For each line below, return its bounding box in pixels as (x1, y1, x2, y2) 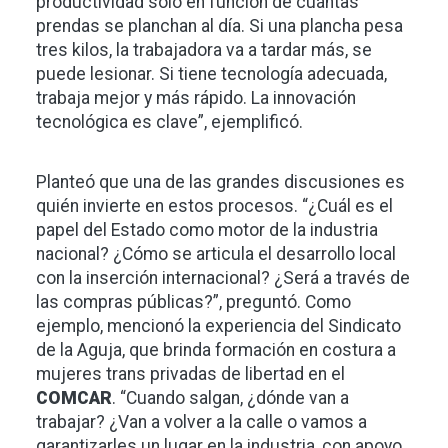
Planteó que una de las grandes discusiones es (36, 171, 405, 192)
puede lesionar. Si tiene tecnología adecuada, (36, 63, 387, 84)
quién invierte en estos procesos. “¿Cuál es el (36, 195, 393, 216)
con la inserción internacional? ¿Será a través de (36, 267, 410, 288)
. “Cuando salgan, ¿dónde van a (112, 387, 349, 408)
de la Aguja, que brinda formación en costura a (36, 339, 396, 360)
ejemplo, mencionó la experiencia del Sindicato (36, 315, 401, 336)
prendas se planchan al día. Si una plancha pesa (36, 15, 403, 36)
